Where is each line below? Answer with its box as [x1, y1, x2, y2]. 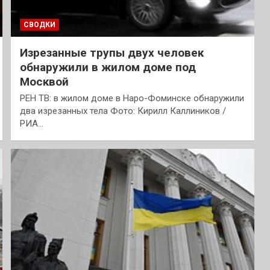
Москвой [19, 74, 69, 89]
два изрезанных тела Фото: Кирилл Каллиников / [19, 105, 226, 116]
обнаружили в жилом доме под [19, 60, 196, 74]
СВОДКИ [23, 20, 55, 29]
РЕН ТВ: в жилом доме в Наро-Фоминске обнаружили [19, 92, 244, 104]
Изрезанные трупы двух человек [19, 45, 204, 60]
